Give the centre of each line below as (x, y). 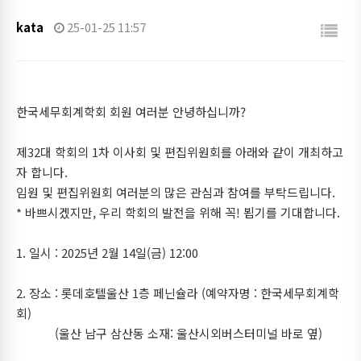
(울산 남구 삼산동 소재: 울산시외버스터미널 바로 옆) (169, 333)
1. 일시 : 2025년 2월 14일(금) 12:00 (107, 253)
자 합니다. (42, 172)
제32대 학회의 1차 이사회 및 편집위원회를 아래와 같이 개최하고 (180, 152)
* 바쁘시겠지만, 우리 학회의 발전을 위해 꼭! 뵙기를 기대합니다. (178, 212)
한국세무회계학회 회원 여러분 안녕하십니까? (131, 112)
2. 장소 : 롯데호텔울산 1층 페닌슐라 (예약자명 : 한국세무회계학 (178, 293)
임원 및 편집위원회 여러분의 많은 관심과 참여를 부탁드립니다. (176, 192)
